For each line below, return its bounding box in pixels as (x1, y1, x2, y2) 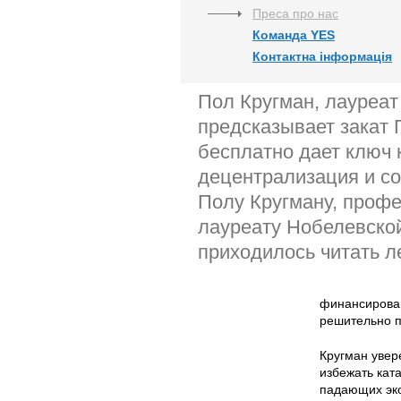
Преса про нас (252, 6, 338, 21)
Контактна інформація (252, 49, 392, 64)
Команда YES (252, 28, 335, 42)
